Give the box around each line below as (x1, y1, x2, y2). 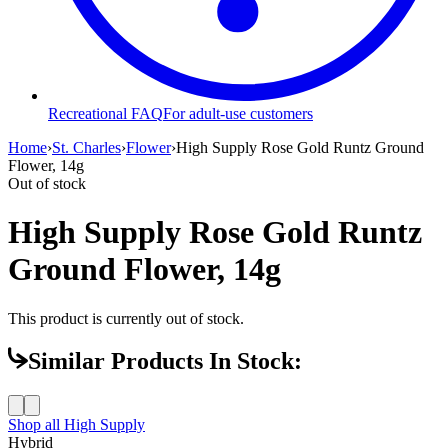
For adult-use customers (163, 104, 313, 122)
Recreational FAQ (48, 104, 163, 122)
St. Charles (52, 138, 121, 156)
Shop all (8, 416, 64, 434)
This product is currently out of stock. (8, 309, 244, 327)
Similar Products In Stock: (28, 348, 302, 375)
